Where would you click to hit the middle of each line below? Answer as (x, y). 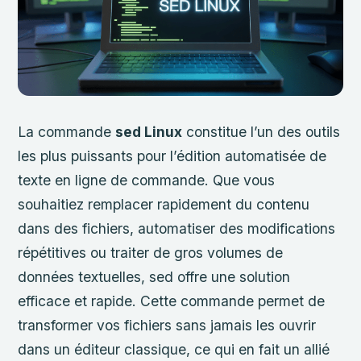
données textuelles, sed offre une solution (154, 276)
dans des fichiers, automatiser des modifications (177, 228)
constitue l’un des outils (261, 131)
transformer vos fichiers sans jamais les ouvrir (167, 325)
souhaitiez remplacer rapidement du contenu (164, 204)
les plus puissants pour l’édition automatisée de (172, 156)
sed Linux (149, 131)
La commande (67, 131)
